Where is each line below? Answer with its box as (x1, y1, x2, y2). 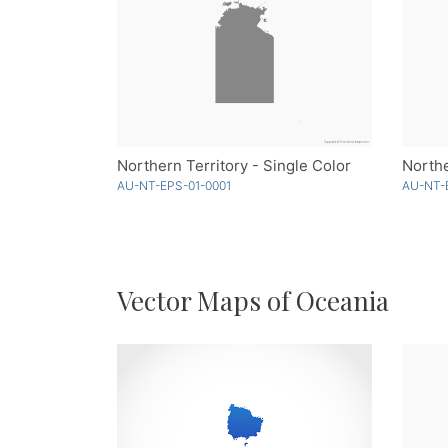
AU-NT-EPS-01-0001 (117, 178, 231, 194)
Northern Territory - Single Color (117, 156, 351, 176)
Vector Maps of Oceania (117, 283, 389, 319)
